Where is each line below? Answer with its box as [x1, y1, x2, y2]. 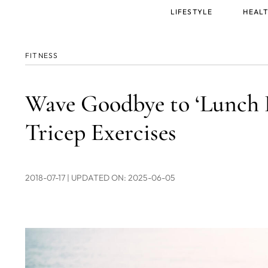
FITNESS [25, 51, 59, 60]
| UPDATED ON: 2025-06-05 [67, 172, 175, 183]
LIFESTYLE [170, 7, 213, 16]
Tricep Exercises [25, 118, 176, 147]
